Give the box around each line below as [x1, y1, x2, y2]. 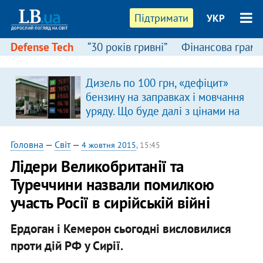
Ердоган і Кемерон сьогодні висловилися [10, 220, 231, 237]
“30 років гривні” [87, 40, 167, 54]
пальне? [85, 118, 124, 132]
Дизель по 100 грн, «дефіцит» [85, 76, 228, 90]
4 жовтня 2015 [81, 140, 136, 150]
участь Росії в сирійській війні [10, 193, 210, 213]
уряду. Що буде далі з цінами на [85, 104, 240, 118]
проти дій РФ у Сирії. [10, 237, 123, 254]
